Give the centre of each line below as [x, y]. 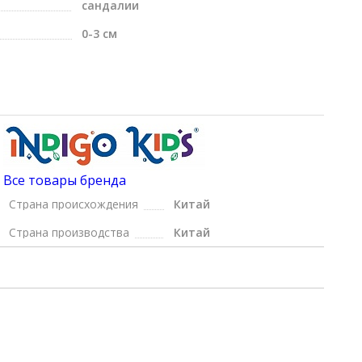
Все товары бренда [65, 180]
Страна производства [69, 232]
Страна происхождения [74, 204]
